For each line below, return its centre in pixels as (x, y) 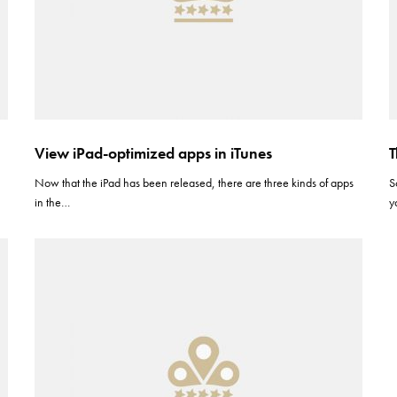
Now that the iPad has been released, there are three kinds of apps (195, 183)
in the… (53, 202)
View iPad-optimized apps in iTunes (153, 153)
